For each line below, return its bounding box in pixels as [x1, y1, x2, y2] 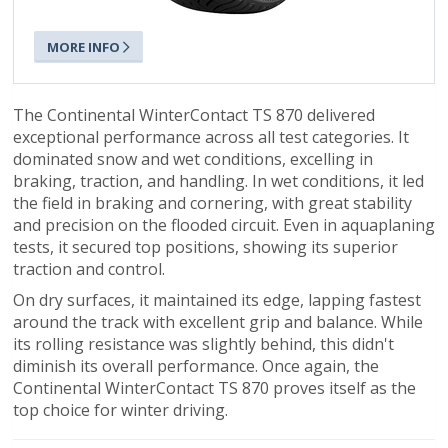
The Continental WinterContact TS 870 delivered [13, 103, 375, 126]
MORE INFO [47, 37, 120, 56]
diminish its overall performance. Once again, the [13, 354, 379, 377]
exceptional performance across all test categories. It [13, 125, 409, 148]
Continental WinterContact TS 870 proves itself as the [13, 376, 416, 399]
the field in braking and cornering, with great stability [13, 191, 412, 214]
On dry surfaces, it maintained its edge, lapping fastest [13, 288, 421, 311]
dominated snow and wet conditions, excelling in [13, 147, 373, 170]
